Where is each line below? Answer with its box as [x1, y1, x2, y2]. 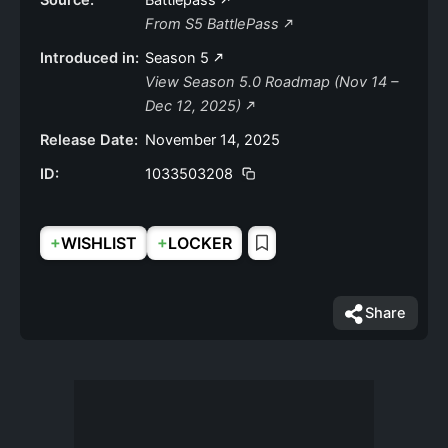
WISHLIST [61, 233, 137, 253]
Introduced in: [40, 49, 139, 67]
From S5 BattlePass [145, 15, 283, 33]
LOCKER [168, 233, 232, 253]
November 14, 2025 [145, 131, 280, 149]
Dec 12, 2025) [145, 97, 245, 115]
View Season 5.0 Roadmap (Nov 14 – [145, 73, 398, 91]
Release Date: [40, 131, 138, 149]
